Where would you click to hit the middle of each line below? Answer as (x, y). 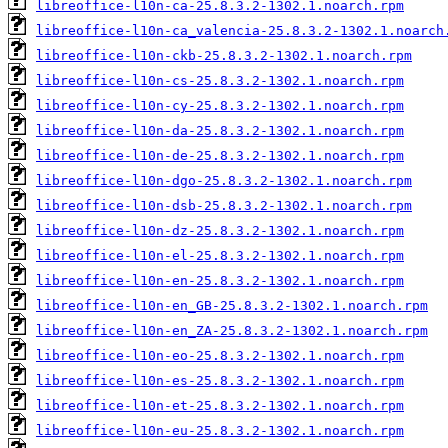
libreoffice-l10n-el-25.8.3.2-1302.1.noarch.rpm (220, 255)
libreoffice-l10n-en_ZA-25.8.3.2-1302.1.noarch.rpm (232, 330)
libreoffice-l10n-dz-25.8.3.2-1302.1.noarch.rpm (220, 230)
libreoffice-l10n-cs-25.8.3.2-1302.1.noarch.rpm (220, 80)
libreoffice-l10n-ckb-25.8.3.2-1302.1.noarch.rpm (224, 55)
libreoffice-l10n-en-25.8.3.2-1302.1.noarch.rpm (220, 280)
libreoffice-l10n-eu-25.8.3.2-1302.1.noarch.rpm (220, 430)
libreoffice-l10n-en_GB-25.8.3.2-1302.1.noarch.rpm (232, 305)
